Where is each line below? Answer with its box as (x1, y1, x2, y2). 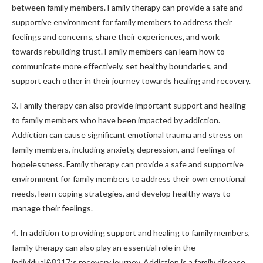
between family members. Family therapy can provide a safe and (12, 2, 243, 12)
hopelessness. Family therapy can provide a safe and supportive (12, 159, 244, 169)
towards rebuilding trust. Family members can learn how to (12, 46, 225, 56)
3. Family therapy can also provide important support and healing (12, 100, 246, 110)
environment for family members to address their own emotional (12, 174, 246, 184)
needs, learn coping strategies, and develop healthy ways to (12, 188, 231, 198)
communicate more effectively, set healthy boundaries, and (12, 61, 227, 71)
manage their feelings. (12, 203, 93, 213)
